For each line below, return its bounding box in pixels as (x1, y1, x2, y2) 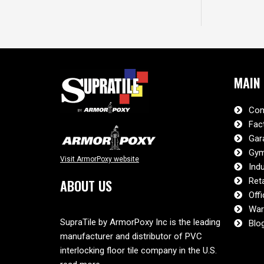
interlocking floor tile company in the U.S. (60, 245, 217, 256)
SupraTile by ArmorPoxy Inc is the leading (60, 216, 220, 227)
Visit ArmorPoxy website (60, 155, 139, 164)
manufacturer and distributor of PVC (60, 230, 202, 242)
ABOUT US (60, 176, 112, 196)
